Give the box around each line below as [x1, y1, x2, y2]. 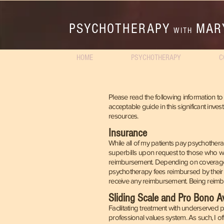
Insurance [108, 126, 147, 139]
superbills [108, 148, 137, 156]
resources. [108, 111, 138, 120]
